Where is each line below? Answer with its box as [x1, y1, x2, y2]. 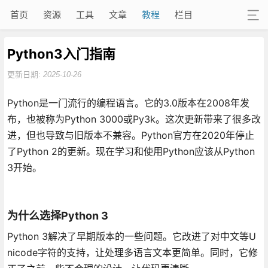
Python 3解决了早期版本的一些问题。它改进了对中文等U [7, 230, 256, 242]
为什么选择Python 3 [7, 209, 108, 222]
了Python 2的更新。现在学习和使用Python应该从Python [7, 145, 255, 157]
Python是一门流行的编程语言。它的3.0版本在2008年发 [7, 96, 249, 109]
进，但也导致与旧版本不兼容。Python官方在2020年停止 [7, 129, 254, 141]
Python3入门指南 [7, 45, 115, 62]
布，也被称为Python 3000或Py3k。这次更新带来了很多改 [7, 112, 261, 125]
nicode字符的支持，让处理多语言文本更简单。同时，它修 [7, 246, 258, 258]
